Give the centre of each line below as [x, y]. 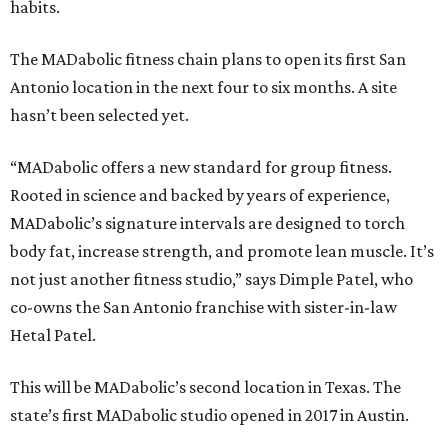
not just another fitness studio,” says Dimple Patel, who [211, 279]
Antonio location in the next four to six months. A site [203, 87]
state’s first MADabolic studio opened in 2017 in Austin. [209, 415]
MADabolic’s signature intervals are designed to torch [207, 223]
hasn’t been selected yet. [99, 115]
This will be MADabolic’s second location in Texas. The [205, 387]
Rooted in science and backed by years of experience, [200, 195]
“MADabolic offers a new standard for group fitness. [201, 167]
